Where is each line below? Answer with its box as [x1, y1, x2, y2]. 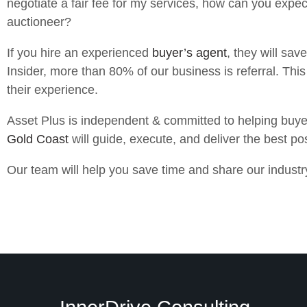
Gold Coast [7, 132, 69, 146]
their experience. [7, 83, 98, 97]
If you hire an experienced [7, 46, 152, 60]
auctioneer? [7, 15, 71, 29]
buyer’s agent [152, 46, 227, 60]
